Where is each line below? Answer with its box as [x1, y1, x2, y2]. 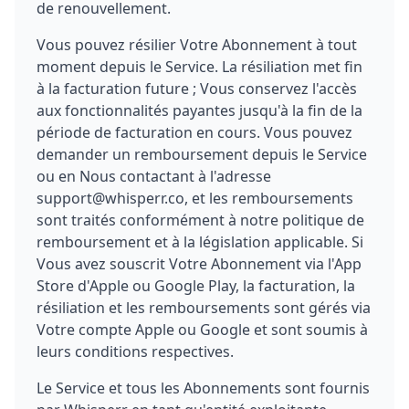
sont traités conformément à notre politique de [37, 210, 364, 230]
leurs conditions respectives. [37, 341, 234, 362]
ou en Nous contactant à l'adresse [37, 166, 271, 186]
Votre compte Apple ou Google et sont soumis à [37, 320, 368, 340]
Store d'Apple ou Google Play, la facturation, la [37, 276, 355, 296]
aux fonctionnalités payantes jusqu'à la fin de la [37, 100, 362, 121]
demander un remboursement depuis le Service [37, 144, 367, 164]
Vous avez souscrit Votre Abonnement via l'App [37, 254, 362, 274]
